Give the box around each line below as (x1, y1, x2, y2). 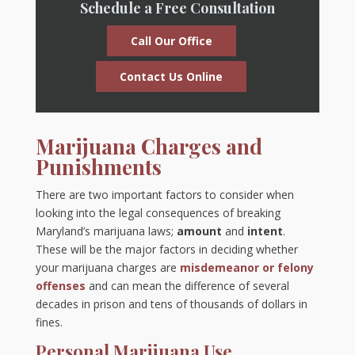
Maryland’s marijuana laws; (35, 223, 177, 239)
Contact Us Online (120, 69, 223, 85)
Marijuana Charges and (35, 132, 262, 161)
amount (176, 223, 222, 239)
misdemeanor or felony (179, 260, 314, 276)
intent (246, 223, 283, 239)
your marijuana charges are (35, 260, 180, 276)
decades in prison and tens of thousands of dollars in (35, 296, 307, 312)
